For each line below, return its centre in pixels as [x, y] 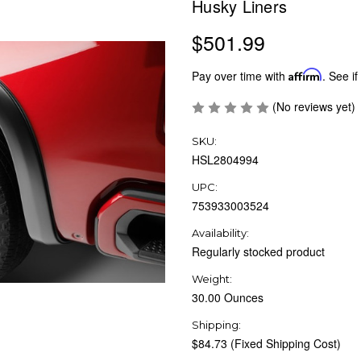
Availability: [220, 232]
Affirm [305, 74]
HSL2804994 [225, 159]
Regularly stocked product [258, 251]
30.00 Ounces [228, 297]
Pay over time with [240, 75]
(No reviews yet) [314, 106]
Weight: [212, 278]
